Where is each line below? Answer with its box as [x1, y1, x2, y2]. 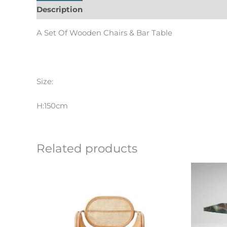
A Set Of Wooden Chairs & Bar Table [36, 28, 172, 37]
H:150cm [36, 101, 68, 110]
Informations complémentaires [92, 4, 216, 14]
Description [36, 4, 83, 14]
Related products [36, 141, 137, 156]
